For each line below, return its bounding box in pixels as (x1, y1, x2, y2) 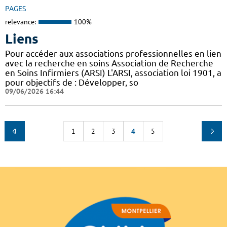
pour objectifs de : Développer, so (5, 77, 138, 87)
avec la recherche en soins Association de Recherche (5, 58, 213, 68)
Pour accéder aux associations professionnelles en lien (5, 48, 221, 58)
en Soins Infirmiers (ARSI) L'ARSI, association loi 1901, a (5, 67, 221, 78)
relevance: (5, 17, 36, 27)
